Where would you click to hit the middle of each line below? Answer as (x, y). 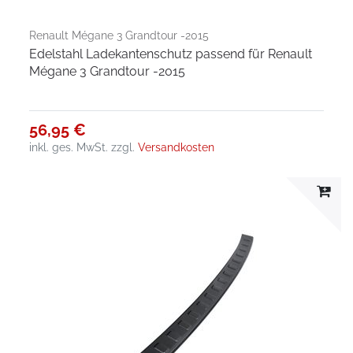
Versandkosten (176, 147)
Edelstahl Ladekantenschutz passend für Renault (171, 54)
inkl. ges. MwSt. (69, 147)
